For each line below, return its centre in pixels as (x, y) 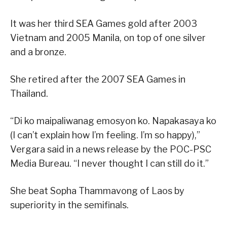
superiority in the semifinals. (69, 205)
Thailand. (29, 93)
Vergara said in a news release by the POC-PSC (111, 149)
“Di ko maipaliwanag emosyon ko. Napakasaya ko (113, 121)
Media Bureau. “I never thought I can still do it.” (109, 163)
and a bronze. (38, 52)
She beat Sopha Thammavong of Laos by (97, 191)
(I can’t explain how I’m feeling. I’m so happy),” (105, 135)
